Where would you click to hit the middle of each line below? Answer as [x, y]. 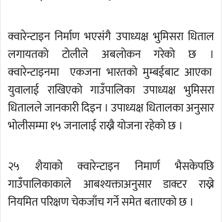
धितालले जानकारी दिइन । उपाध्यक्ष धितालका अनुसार [111, 108]
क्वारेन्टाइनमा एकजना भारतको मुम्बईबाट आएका [111, 72]
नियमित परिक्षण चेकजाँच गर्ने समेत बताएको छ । [102, 202]
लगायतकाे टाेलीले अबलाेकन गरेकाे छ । [111, 55]
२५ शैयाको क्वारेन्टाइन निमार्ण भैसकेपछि [111, 166]
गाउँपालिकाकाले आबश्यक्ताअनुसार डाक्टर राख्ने [111, 184]
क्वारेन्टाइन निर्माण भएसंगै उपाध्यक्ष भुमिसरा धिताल [111, 37]
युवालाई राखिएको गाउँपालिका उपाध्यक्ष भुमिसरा [111, 90]
